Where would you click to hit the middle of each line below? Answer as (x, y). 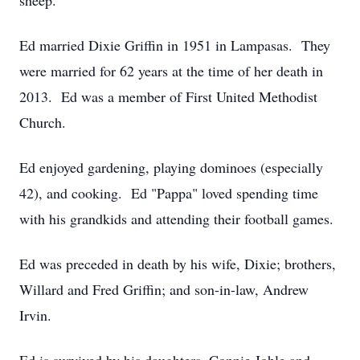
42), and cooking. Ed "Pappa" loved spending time (169, 193)
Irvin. (35, 315)
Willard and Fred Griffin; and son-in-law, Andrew (164, 289)
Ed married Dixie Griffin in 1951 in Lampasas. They (175, 45)
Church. (43, 122)
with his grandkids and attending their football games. (176, 219)
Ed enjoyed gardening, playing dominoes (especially (171, 167)
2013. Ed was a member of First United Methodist (168, 96)
